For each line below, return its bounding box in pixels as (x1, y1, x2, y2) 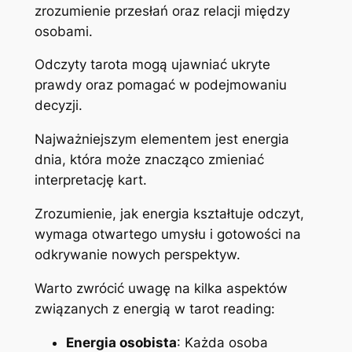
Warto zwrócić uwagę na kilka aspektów (34, 280, 288, 296)
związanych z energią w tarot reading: (34, 300, 275, 317)
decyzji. (34, 97, 82, 114)
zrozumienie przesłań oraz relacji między (34, 2, 290, 19)
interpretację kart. (34, 172, 147, 189)
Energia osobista (65, 334, 177, 350)
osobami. (34, 23, 93, 39)
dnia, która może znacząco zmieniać (34, 152, 264, 168)
